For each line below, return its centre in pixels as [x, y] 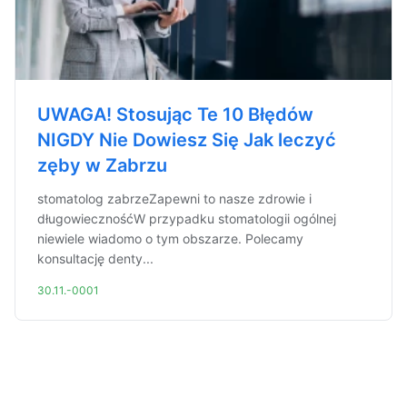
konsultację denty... [95, 258]
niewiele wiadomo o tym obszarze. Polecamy [170, 238]
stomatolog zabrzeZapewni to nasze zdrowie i [174, 199]
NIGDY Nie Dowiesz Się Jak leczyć [187, 140]
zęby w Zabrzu [102, 165]
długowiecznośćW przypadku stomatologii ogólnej [187, 218]
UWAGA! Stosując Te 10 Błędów [175, 114]
